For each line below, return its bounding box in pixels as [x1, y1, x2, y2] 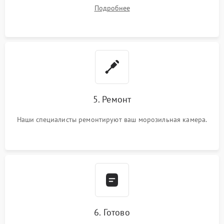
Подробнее [94, 3, 130, 12]
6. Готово [94, 206, 130, 218]
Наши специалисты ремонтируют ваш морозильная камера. [16, 114, 207, 124]
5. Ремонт [92, 93, 131, 105]
